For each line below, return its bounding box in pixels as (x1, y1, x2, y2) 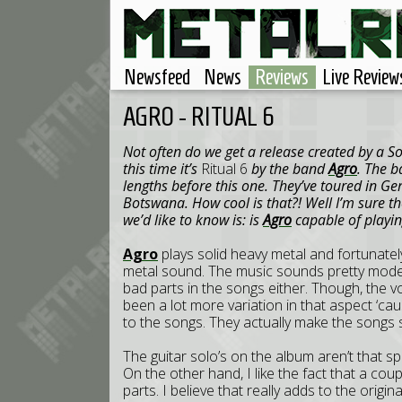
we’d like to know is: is (123, 210, 263, 230)
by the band (248, 159, 328, 179)
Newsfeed (124, 66, 190, 89)
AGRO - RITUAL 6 (123, 101, 275, 131)
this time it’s (123, 159, 201, 179)
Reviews (255, 66, 309, 89)
